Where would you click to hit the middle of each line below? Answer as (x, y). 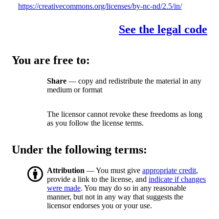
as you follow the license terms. (95, 123)
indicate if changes (177, 179)
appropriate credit (169, 171)
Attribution (66, 171)
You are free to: (51, 60)
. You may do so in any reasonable (133, 188)
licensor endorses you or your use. (99, 206)
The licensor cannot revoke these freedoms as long (125, 114)
